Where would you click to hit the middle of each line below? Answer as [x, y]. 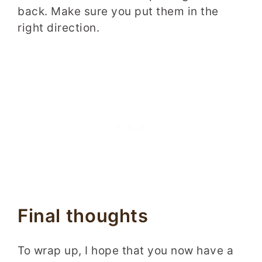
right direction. [58, 27]
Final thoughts [83, 216]
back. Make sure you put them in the [118, 11]
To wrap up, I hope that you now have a [125, 251]
